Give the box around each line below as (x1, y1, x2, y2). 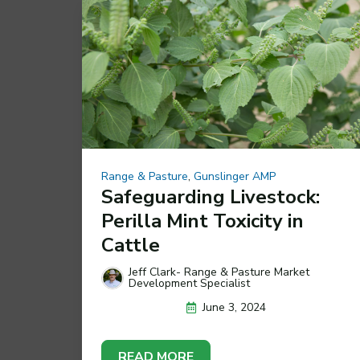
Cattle (101, 232, 160, 259)
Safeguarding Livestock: (101, 184, 320, 211)
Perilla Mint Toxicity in (101, 208, 304, 235)
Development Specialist (128, 276, 250, 292)
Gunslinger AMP (194, 169, 276, 185)
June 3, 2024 (202, 300, 266, 316)
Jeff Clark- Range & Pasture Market (128, 264, 309, 280)
